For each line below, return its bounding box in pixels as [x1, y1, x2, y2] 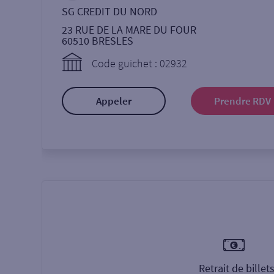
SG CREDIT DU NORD [62, 4, 157, 18]
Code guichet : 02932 [92, 56, 187, 71]
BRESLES [92, 34, 133, 48]
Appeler [96, 94, 131, 108]
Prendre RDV [214, 94, 272, 108]
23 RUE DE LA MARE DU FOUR [62, 23, 196, 37]
